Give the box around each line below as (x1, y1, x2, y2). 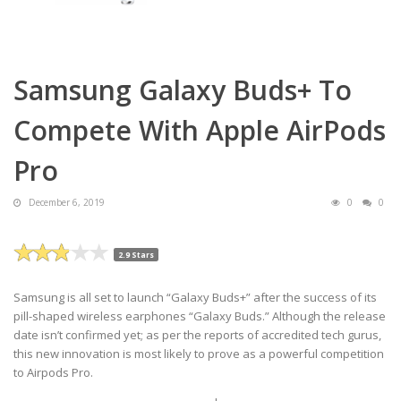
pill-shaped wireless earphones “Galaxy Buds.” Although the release (13, 307, 386, 324)
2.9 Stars (118, 249, 155, 260)
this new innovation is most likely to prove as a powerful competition (13, 345, 384, 362)
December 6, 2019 (26, 195, 105, 209)
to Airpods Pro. (13, 363, 93, 380)
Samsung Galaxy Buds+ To (13, 71, 352, 108)
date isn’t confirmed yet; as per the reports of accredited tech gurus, (13, 326, 381, 343)
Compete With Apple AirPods (13, 111, 386, 149)
